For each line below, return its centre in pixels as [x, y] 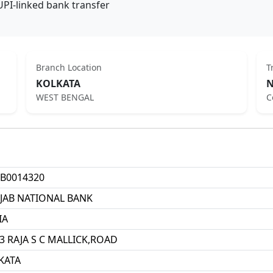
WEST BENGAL [65, 97]
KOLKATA [58, 83]
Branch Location [69, 67]
